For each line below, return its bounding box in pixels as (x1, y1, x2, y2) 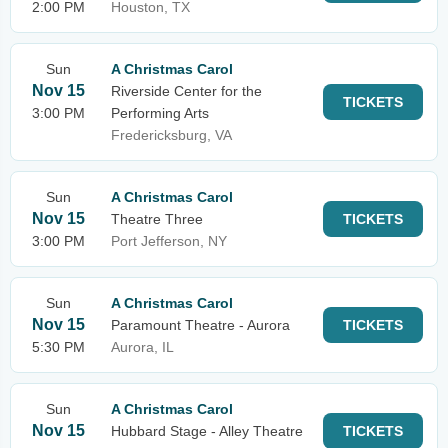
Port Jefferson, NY (111, 233, 227, 249)
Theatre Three (111, 211, 203, 227)
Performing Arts (111, 105, 209, 121)
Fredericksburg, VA (111, 127, 232, 143)
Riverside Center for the (111, 83, 262, 99)
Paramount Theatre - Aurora (111, 317, 290, 333)
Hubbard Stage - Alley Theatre (111, 423, 303, 439)
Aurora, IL (111, 339, 174, 355)
